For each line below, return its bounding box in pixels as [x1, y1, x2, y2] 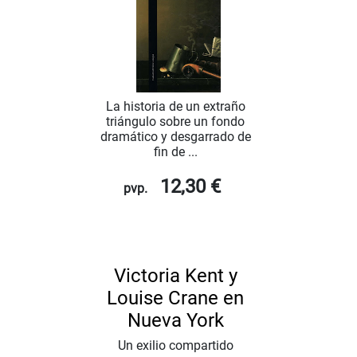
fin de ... [153, 144, 198, 160]
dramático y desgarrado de [100, 129, 251, 145]
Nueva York [127, 309, 224, 332]
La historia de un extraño [105, 99, 245, 115]
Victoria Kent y [113, 265, 237, 288]
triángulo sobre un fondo [106, 114, 245, 130]
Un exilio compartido [117, 338, 233, 354]
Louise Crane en [107, 287, 244, 310]
